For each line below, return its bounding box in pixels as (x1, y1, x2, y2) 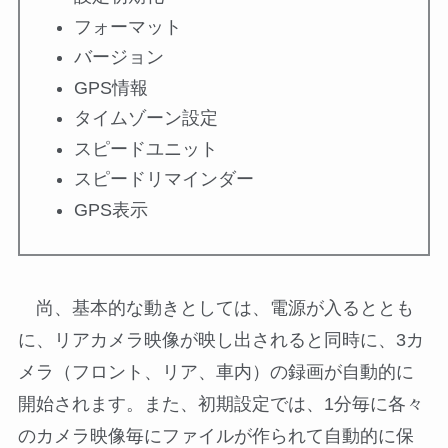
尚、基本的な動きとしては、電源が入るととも (17, 297, 414, 318)
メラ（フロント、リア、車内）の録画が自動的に (17, 361, 414, 382)
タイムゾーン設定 (73, 108, 218, 129)
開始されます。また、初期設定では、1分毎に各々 (17, 393, 424, 414)
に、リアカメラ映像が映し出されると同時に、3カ (17, 329, 424, 350)
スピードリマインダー (73, 169, 254, 190)
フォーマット (73, 16, 182, 37)
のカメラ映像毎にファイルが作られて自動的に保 (17, 425, 414, 446)
